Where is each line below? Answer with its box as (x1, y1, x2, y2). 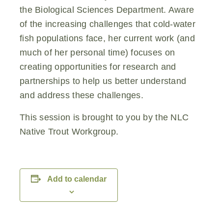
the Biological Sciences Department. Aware (20, 4, 194, 15)
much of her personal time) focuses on (20, 47, 175, 57)
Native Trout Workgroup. (20, 126, 119, 137)
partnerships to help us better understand (20, 76, 187, 86)
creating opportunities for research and (20, 61, 176, 72)
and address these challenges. (20, 90, 143, 100)
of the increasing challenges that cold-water (20, 19, 196, 29)
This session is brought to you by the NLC (20, 112, 189, 122)
